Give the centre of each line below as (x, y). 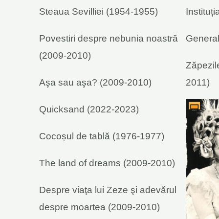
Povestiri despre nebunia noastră (109, 38)
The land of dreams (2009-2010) (107, 163)
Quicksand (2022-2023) (89, 109)
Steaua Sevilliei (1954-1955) (99, 11)
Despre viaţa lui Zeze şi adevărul (108, 190)
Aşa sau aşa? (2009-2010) (95, 82)
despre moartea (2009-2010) (99, 207)
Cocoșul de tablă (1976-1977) (102, 136)
